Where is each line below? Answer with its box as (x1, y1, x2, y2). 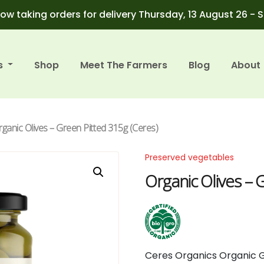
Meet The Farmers (80, 58, 168, 72)
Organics (175, 249, 220, 262)
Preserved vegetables (145, 151, 235, 163)
